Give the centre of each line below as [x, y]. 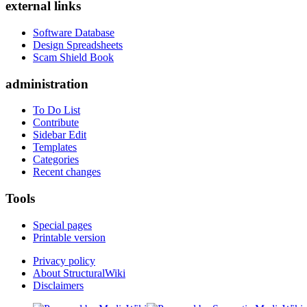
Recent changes [67, 172]
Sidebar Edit [60, 135]
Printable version [69, 237]
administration [47, 84]
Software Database [74, 32]
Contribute [56, 123]
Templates [55, 147]
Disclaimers [58, 285]
